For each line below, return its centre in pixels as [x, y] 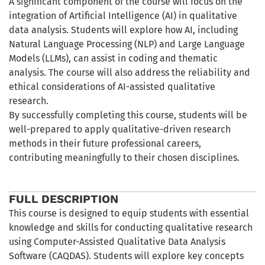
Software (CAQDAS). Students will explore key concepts [126, 256]
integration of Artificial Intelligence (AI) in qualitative [123, 15]
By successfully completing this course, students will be [128, 115]
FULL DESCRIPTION [64, 199]
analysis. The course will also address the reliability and [130, 72]
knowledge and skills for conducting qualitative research [131, 228]
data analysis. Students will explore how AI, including [123, 30]
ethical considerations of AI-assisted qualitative [112, 86]
